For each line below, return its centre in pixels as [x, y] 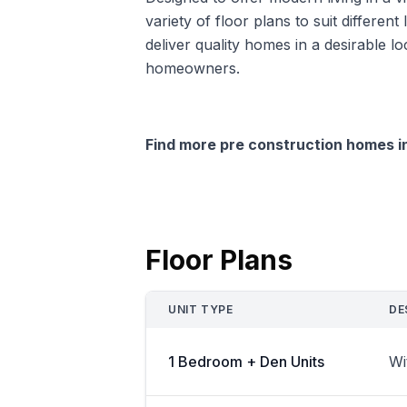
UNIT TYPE [201, 309]
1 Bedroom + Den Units [246, 361]
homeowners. [193, 68]
